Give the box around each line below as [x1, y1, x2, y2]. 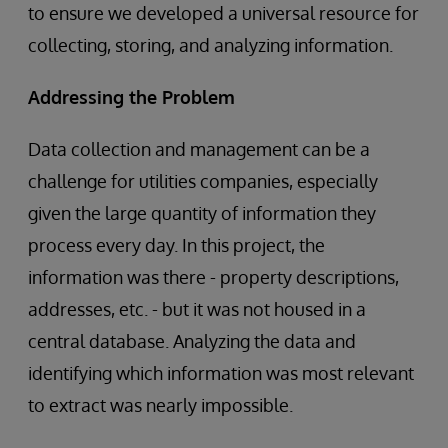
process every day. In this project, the [28, 233, 325, 256]
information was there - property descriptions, [28, 265, 399, 288]
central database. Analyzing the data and [28, 329, 356, 352]
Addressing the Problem [28, 85, 235, 108]
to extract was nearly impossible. [28, 393, 293, 416]
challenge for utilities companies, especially [28, 169, 378, 192]
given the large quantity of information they [28, 201, 376, 224]
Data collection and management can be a [28, 137, 370, 160]
